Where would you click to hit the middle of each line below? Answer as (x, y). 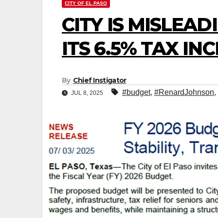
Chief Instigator (100, 80)
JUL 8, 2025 (87, 93)
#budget (136, 92)
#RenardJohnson (184, 92)
